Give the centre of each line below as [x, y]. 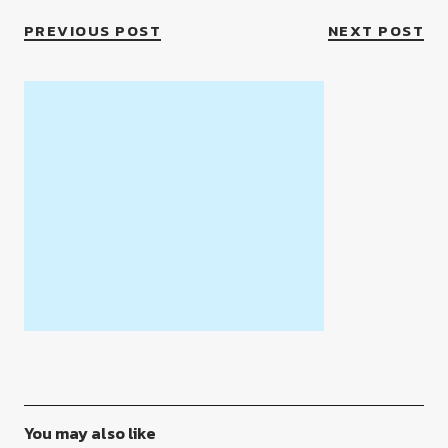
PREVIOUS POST [92, 30]
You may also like [89, 433]
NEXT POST [376, 30]
